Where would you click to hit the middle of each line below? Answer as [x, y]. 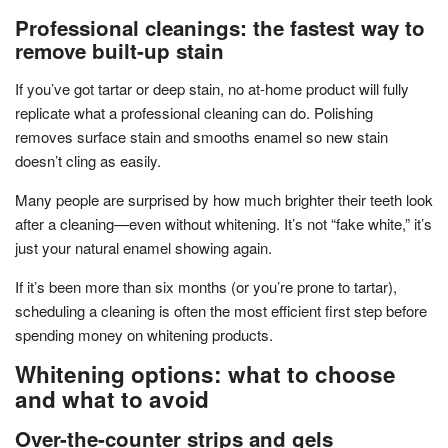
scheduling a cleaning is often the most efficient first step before [221, 310]
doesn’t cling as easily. [88, 160]
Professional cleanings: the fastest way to [220, 27]
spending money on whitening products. [144, 334]
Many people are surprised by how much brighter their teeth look [224, 199]
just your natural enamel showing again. [143, 247]
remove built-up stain [119, 50]
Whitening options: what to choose [205, 373]
